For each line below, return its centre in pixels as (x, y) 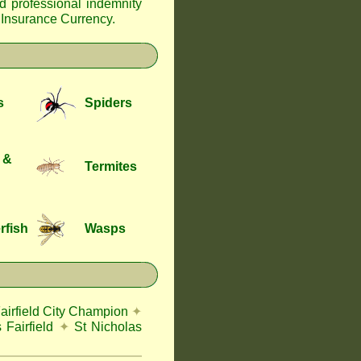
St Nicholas (108, 327)
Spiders (108, 103)
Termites (111, 166)
